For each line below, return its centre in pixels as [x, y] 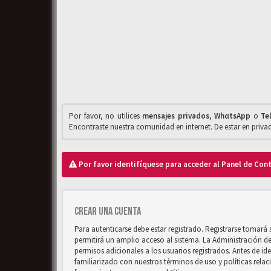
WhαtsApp [233, 116]
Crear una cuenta [108, 211]
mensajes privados [176, 116]
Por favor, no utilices [106, 116]
